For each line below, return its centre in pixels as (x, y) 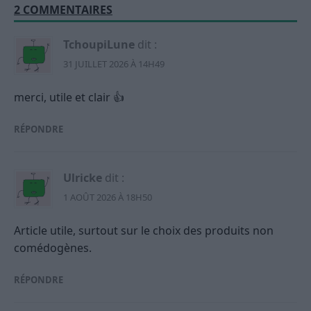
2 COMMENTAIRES (63, 9)
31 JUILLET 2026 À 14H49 (114, 64)
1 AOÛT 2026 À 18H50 (108, 197)
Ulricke (83, 177)
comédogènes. (53, 247)
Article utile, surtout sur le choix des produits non (144, 230)
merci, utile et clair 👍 (69, 97)
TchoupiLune (99, 44)
